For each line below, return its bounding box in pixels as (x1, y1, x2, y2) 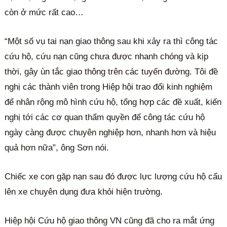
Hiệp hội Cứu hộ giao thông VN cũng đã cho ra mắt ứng (5, 216, 215, 226)
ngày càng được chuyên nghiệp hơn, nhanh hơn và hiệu (5, 127, 216, 137)
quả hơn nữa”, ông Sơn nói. (5, 142, 109, 153)
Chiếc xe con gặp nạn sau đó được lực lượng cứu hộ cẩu (5, 171, 222, 181)
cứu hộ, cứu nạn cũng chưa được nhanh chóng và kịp (5, 51, 209, 61)
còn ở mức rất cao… (5, 7, 84, 17)
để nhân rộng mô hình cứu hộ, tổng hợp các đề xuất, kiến (5, 97, 222, 107)
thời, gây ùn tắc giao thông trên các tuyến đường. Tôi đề (5, 66, 218, 77)
